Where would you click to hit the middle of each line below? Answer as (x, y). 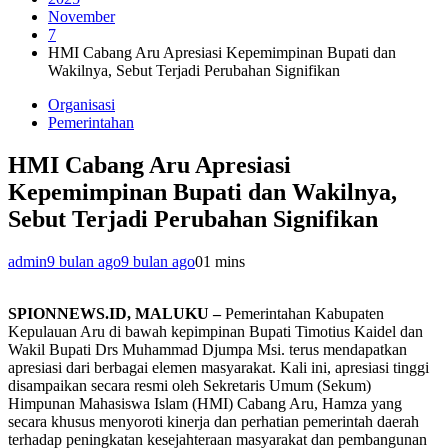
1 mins (224, 261)
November (81, 16)
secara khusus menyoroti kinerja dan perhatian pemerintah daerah (213, 421)
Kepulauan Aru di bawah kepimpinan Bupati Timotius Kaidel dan (215, 331)
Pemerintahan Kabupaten (302, 313)
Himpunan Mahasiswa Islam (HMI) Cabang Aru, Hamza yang (205, 403)
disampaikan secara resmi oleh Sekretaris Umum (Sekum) (189, 385)
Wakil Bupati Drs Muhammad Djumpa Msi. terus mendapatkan (207, 349)
